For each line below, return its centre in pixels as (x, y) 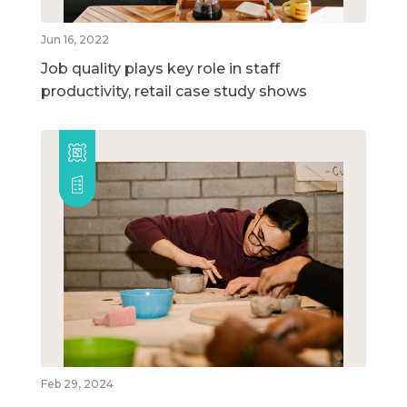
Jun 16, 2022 (75, 39)
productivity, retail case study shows (174, 91)
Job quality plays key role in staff (160, 68)
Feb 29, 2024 (77, 384)
